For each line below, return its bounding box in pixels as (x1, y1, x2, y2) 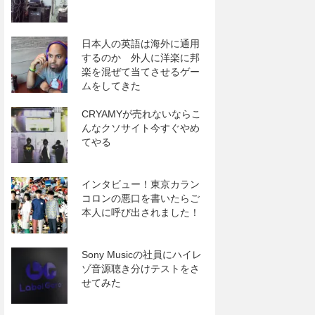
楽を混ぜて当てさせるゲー (82, 66, 200, 77)
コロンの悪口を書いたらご (82, 193, 200, 204)
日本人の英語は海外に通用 (82, 38, 200, 49)
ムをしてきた (82, 80, 141, 91)
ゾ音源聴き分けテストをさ (82, 263, 200, 274)
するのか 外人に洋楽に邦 (82, 52, 200, 63)
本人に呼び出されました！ (82, 207, 200, 218)
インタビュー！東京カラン (82, 179, 200, 190)
